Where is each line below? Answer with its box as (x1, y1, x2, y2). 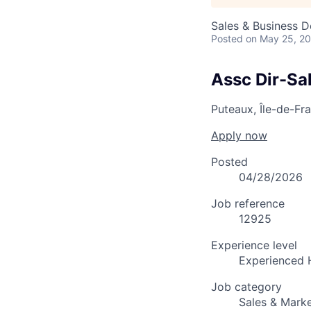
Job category (211, 279, 282, 294)
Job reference (211, 196, 285, 210)
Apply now (211, 128, 267, 142)
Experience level (211, 237, 297, 252)
